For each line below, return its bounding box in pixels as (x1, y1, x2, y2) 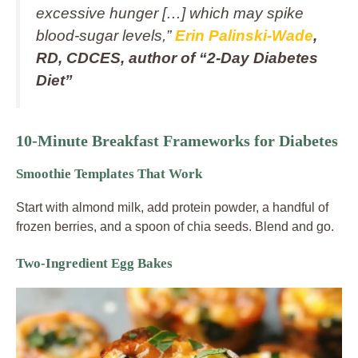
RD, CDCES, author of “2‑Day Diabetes (36, 50, 318, 66)
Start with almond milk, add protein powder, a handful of (16, 200, 328, 214)
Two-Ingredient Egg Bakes (16, 255, 173, 271)
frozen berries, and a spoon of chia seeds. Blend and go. (16, 219, 334, 233)
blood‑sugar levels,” (36, 27, 171, 44)
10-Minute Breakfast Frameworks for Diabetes (16, 131, 338, 149)
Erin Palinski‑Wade (175, 27, 313, 44)
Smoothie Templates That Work (16, 165, 202, 181)
